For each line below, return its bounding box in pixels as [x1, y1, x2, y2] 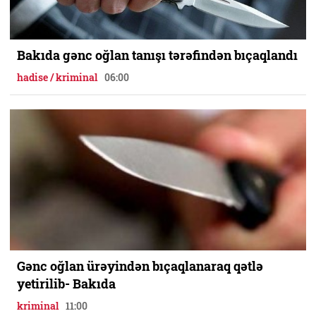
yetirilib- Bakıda [17, 275, 116, 293]
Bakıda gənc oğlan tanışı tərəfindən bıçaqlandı [17, 47, 298, 64]
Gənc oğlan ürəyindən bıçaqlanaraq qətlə [17, 257, 263, 275]
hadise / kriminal [17, 71, 97, 85]
